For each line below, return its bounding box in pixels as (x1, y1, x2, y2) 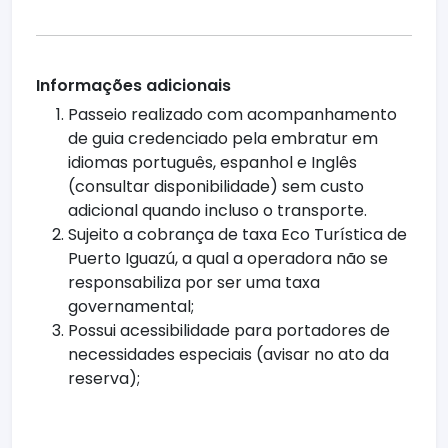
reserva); (68, 367, 140, 391)
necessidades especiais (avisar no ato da (68, 343, 389, 367)
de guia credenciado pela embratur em (68, 127, 378, 151)
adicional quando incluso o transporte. (68, 199, 367, 223)
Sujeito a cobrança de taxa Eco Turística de (68, 223, 407, 247)
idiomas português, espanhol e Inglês (68, 151, 357, 175)
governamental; (68, 295, 194, 319)
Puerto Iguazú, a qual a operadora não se (68, 247, 388, 271)
